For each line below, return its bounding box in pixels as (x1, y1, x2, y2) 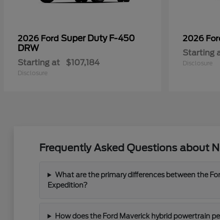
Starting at (18, 58, 60, 67)
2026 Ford (18, 34, 61, 43)
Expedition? (47, 181, 87, 189)
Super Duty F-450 (61, 33, 135, 43)
